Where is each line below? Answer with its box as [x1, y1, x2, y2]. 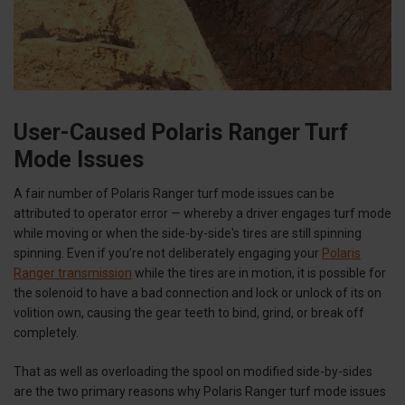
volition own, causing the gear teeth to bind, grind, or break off [14, 306, 364, 321]
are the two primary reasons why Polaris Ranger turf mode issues [14, 384, 386, 400]
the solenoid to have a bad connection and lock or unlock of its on [14, 286, 381, 301]
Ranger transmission [14, 266, 132, 281]
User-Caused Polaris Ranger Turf [14, 119, 348, 146]
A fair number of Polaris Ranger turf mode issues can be [14, 186, 334, 202]
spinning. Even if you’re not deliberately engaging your [14, 246, 322, 261]
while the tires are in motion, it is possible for [132, 266, 386, 281]
